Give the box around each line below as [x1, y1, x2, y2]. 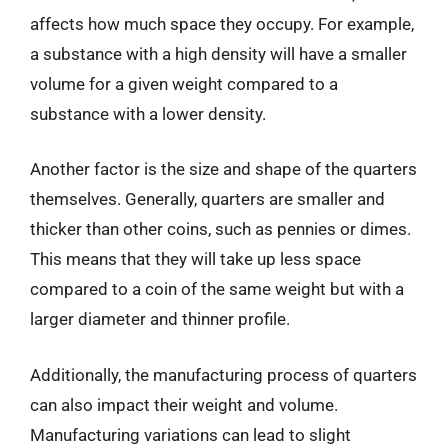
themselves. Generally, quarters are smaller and [30, 189, 385, 209]
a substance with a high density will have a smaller [30, 43, 407, 64]
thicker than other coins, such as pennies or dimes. [30, 219, 411, 239]
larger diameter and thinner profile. [30, 309, 290, 329]
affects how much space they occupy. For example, [30, 13, 414, 34]
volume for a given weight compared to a [30, 73, 338, 94]
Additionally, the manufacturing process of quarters [30, 364, 417, 385]
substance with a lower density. [30, 103, 266, 124]
